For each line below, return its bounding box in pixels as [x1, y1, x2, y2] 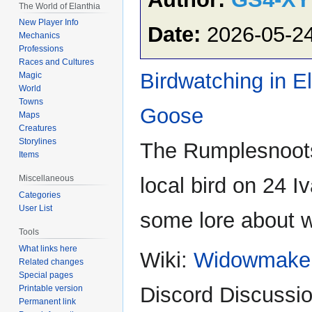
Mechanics [19, 31, 61, 41]
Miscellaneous [19, 173, 75, 184]
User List [19, 203, 53, 214]
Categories [19, 190, 61, 201]
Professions [19, 44, 64, 54]
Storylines [19, 136, 57, 147]
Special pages [19, 270, 74, 280]
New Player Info [19, 17, 79, 28]
